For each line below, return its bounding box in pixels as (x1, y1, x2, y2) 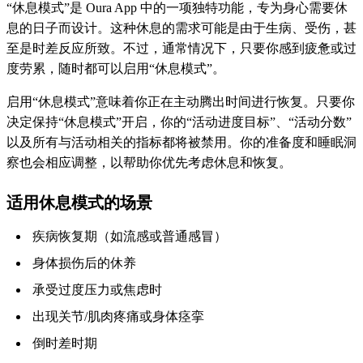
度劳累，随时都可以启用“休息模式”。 (6, 61, 225, 75)
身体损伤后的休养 (32, 255, 136, 270)
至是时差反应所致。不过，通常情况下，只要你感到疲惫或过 (6, 41, 357, 55)
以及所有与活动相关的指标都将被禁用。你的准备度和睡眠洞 (6, 135, 357, 149)
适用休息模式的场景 (6, 193, 152, 211)
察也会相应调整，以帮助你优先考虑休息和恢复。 (6, 155, 292, 169)
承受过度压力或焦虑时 (32, 282, 162, 297)
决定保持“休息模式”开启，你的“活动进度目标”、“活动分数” (6, 114, 352, 129)
